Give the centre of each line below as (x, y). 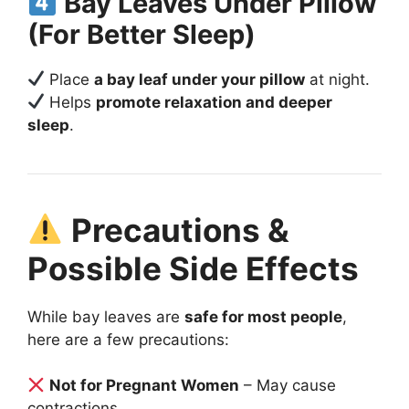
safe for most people (263, 316)
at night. (338, 79)
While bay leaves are (106, 316)
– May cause (288, 386)
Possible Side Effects (193, 268)
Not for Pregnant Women (145, 386)
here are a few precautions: (128, 339)
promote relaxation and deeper (215, 102)
